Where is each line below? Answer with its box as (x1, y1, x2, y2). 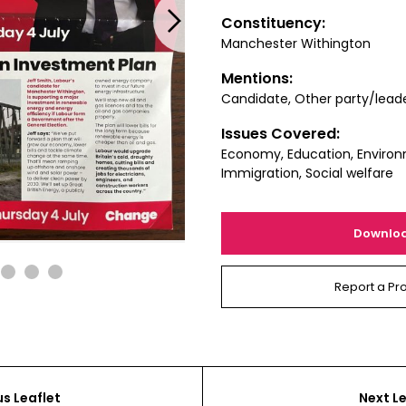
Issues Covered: (221, 123, 340, 144)
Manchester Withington (221, 34, 371, 53)
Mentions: (221, 68, 293, 89)
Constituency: (221, 13, 325, 34)
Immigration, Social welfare (221, 164, 393, 182)
